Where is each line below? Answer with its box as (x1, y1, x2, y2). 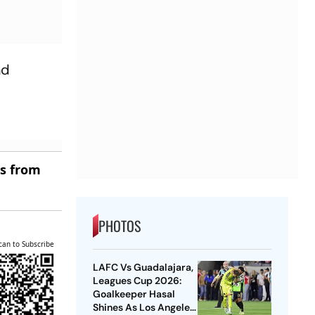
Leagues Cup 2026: (92, 274, 181, 288)
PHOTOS (98, 215, 141, 237)
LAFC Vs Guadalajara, (92, 261, 193, 274)
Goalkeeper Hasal (92, 288, 175, 301)
